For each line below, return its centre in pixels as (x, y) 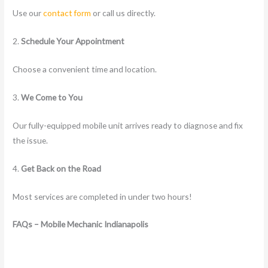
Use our (28, 13)
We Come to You (52, 97)
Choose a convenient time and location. (85, 69)
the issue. (31, 140)
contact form (67, 13)
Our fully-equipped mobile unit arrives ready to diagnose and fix (128, 125)
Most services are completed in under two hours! (103, 196)
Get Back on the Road (61, 168)
